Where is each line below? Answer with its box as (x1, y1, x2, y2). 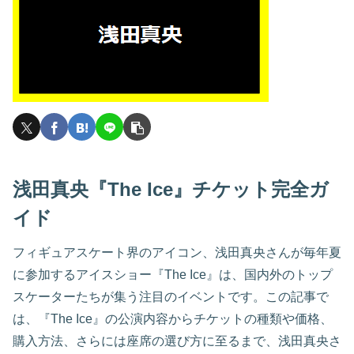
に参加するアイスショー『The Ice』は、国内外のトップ (13, 268, 333, 282)
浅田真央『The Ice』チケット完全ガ (13, 179, 329, 201)
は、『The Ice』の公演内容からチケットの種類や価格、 (13, 312, 333, 326)
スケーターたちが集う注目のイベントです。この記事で (13, 290, 329, 304)
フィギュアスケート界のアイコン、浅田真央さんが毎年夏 (13, 246, 341, 260)
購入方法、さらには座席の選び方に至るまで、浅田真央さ (13, 334, 341, 348)
